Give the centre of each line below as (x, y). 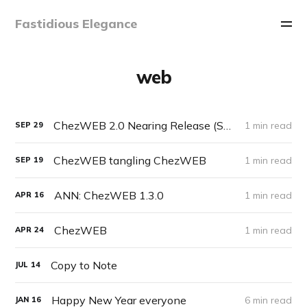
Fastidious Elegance (76, 24)
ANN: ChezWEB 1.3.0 (109, 195)
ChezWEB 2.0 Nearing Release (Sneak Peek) (228, 125)
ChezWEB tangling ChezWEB (130, 160)
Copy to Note (84, 265)
